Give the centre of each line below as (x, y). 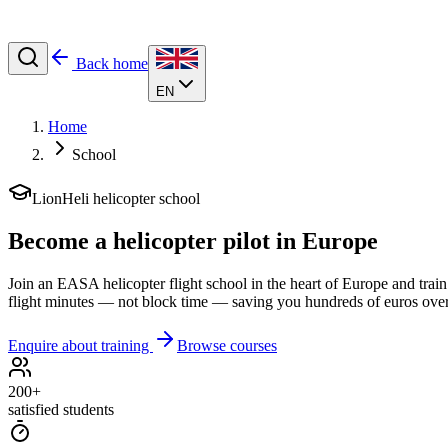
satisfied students (61, 409)
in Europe (324, 240)
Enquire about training (80, 345)
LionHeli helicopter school (116, 198)
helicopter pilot (191, 240)
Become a (60, 240)
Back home (112, 63)
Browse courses (227, 345)
